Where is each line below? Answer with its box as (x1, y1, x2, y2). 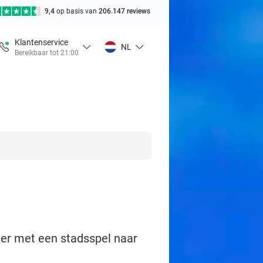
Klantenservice (15, 37, 68, 47)
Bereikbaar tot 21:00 (15, 48, 79, 57)
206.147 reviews (99, 7, 150, 15)
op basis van (56, 7, 99, 15)
